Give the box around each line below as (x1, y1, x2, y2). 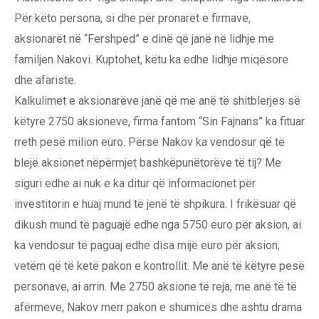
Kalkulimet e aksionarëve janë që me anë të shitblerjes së (14, 94, 300, 108)
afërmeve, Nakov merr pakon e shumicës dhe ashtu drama (14, 300, 302, 315)
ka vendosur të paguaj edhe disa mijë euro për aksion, (14, 239, 280, 253)
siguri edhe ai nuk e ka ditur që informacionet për (14, 177, 256, 191)
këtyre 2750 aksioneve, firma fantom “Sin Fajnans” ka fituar (14, 115, 305, 129)
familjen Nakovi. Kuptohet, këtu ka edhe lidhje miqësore (14, 53, 288, 67)
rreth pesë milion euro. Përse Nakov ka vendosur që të (14, 135, 285, 150)
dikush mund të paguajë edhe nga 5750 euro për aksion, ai (14, 218, 301, 232)
